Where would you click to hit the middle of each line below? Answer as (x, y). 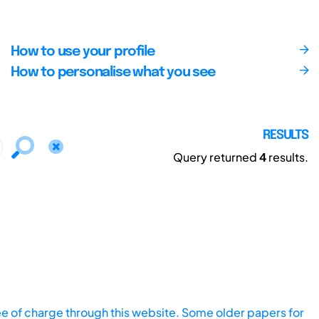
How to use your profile (82, 52)
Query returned (216, 157)
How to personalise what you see (113, 72)
